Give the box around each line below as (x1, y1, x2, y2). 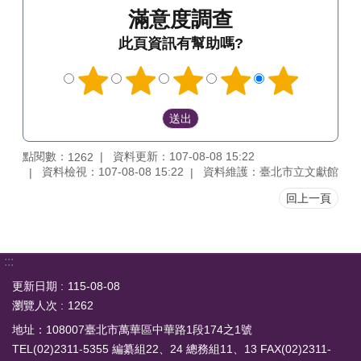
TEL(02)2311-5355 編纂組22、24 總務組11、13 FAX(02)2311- (12, 342, 331, 356)
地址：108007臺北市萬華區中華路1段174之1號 (12, 323, 252, 337)
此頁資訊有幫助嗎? (118, 35, 243, 52)
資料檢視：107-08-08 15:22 (42, 165, 184, 179)
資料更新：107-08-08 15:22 (113, 149, 255, 163)
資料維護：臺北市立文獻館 (203, 165, 338, 179)
